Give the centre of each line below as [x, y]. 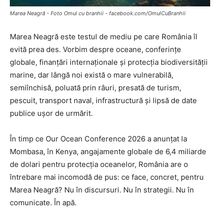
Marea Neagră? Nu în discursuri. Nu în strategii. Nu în [102, 190]
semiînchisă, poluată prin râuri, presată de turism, [96, 87]
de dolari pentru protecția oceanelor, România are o [99, 164]
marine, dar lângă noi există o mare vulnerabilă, [92, 75]
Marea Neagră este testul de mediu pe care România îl [104, 36]
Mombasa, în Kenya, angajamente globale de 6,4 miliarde [108, 151]
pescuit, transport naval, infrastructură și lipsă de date [103, 100]
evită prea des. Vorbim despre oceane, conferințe [96, 49]
